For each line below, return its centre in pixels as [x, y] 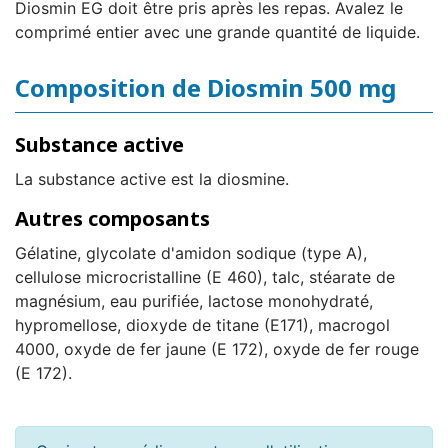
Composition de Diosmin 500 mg [205, 88]
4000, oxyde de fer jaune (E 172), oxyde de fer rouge [217, 349]
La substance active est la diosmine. [152, 179]
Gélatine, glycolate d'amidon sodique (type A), [191, 253]
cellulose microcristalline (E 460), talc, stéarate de [205, 277]
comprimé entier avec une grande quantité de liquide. [217, 32]
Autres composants [112, 219]
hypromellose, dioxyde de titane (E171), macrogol [202, 325]
